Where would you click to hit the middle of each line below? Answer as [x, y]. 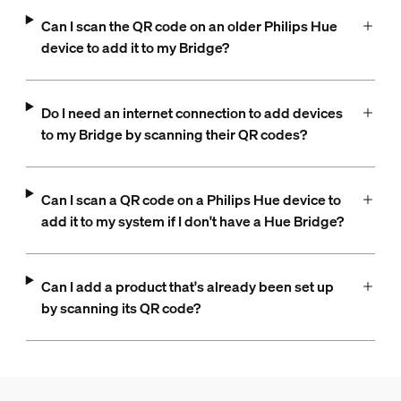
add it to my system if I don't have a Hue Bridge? [192, 221]
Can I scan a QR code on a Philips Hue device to [191, 199]
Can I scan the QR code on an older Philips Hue [189, 26]
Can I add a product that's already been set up [187, 286]
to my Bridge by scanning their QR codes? [174, 134]
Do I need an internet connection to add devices [192, 112]
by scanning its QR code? [120, 307]
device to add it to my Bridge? [135, 47]
